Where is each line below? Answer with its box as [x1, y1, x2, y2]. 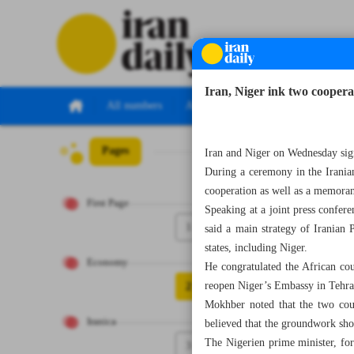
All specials [186, 96, 237, 115]
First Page [87, 195, 129, 212]
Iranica [87, 314, 116, 330]
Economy [87, 254, 128, 271]
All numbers [107, 96, 162, 115]
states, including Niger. [205, 239, 308, 258]
